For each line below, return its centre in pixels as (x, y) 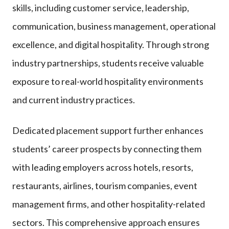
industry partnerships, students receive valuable (108, 63)
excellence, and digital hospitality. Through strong (111, 44)
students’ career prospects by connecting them (107, 148)
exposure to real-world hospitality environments (108, 81)
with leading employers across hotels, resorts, (103, 167)
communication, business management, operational (114, 26)
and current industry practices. (74, 99)
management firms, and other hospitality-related (109, 204)
